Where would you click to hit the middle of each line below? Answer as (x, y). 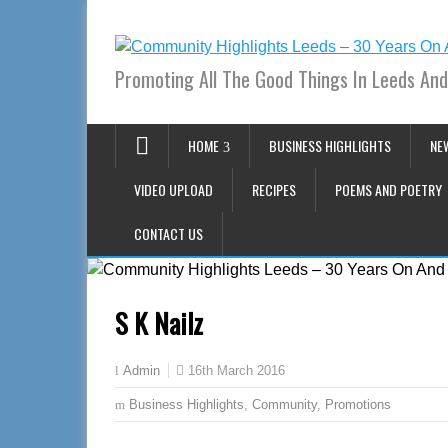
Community (284, 404)
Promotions (358, 404)
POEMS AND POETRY (388, 189)
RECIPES (274, 189)
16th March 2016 (236, 370)
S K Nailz (159, 323)
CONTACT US (168, 233)
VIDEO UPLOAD (173, 189)
